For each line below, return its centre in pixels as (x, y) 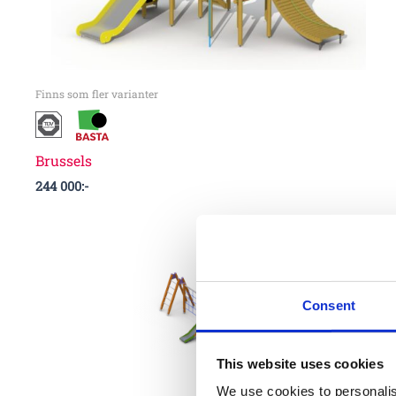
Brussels (64, 160)
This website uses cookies (300, 363)
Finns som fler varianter (97, 93)
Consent (329, 305)
